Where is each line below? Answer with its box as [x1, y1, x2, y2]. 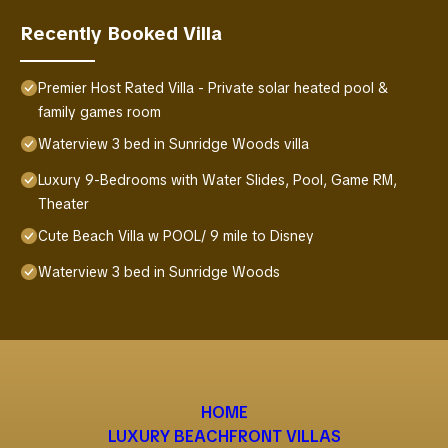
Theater [38, 194, 89, 213]
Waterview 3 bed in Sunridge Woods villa [38, 134, 309, 153]
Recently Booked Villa [20, 20, 222, 46]
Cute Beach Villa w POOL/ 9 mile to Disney [38, 226, 314, 245]
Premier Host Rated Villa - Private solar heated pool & [38, 78, 388, 97]
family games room [38, 102, 161, 121]
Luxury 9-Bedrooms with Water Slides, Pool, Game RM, [38, 170, 397, 189]
